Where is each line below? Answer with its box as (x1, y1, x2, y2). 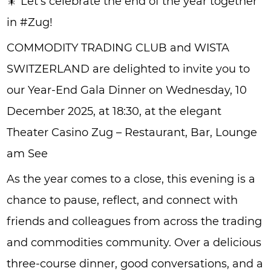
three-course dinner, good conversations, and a (6, 256, 263, 270)
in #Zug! (6, 15, 53, 28)
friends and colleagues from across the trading (6, 214, 262, 227)
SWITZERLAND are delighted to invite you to (6, 62, 250, 75)
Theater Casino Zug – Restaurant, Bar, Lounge (6, 125, 257, 139)
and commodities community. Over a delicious (6, 235, 261, 249)
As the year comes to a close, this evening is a (6, 172, 255, 185)
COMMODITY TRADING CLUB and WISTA (6, 41, 229, 54)
